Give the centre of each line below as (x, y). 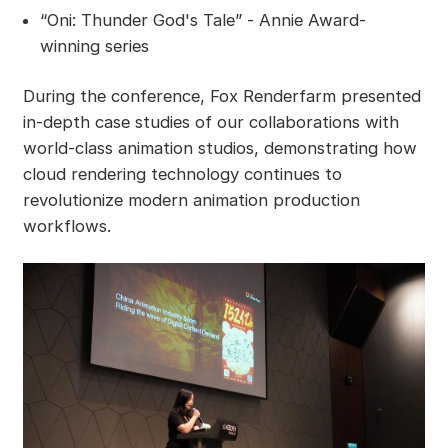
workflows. (66, 226)
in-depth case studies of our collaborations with (210, 122)
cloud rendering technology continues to (182, 174)
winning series (94, 46)
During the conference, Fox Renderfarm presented (221, 96)
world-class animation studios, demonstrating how (219, 148)
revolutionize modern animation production (191, 200)
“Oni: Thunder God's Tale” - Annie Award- (202, 20)
